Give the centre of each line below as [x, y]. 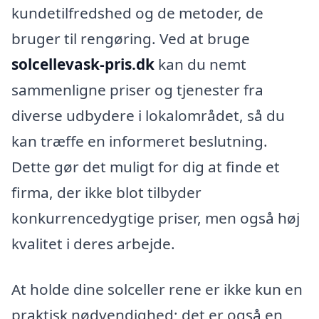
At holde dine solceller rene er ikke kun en [157, 289]
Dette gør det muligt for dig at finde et [146, 167]
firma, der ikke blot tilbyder [106, 193]
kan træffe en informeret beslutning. [140, 141]
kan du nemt [200, 64]
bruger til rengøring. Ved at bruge [131, 39]
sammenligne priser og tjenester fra [137, 90]
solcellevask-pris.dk [83, 64]
